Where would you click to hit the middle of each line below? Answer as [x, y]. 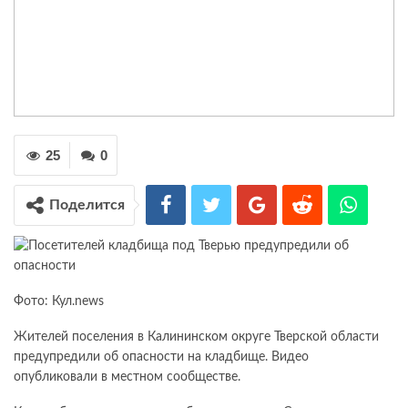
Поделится [87, 204]
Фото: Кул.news [59, 301]
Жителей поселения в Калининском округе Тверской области [196, 337]
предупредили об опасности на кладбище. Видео [161, 357]
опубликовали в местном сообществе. [127, 377]
